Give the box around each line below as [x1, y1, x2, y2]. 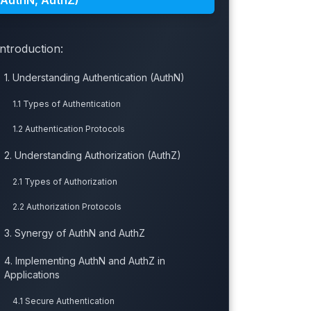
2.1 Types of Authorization [12, 176, 117, 187]
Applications [3, 269, 60, 281]
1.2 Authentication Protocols [12, 124, 125, 135]
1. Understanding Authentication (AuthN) [3, 72, 185, 84]
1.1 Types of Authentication [12, 99, 121, 110]
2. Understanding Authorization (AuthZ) [3, 149, 181, 162]
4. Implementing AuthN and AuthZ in [3, 255, 165, 267]
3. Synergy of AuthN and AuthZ [3, 227, 145, 239]
